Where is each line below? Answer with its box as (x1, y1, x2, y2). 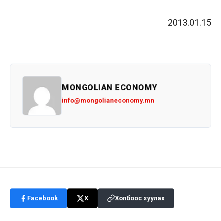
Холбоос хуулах (115, 194, 165, 202)
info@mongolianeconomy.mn (62, 96, 154, 104)
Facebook (27, 194, 58, 202)
